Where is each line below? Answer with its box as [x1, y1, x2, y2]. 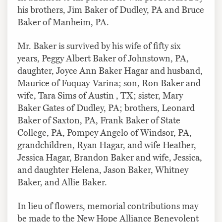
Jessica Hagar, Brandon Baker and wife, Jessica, [17, 152, 202, 163]
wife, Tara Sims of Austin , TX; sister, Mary [17, 90, 183, 101]
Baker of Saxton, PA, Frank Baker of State [17, 114, 180, 126]
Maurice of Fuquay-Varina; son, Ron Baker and [17, 77, 201, 89]
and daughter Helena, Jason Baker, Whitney [17, 164, 188, 175]
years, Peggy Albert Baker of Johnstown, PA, [17, 53, 189, 64]
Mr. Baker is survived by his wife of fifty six [17, 40, 181, 52]
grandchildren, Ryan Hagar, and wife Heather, [17, 139, 196, 151]
